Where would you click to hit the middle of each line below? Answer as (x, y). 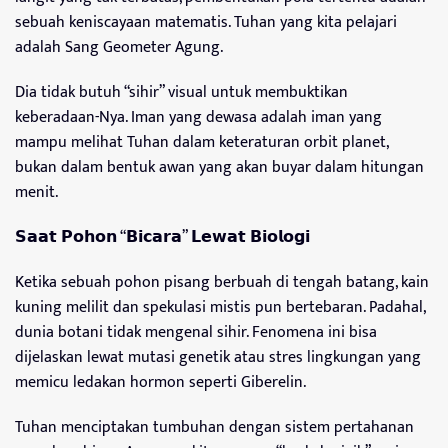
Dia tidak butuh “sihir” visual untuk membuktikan (181, 93)
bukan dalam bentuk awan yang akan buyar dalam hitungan (219, 168)
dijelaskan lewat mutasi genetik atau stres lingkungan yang (218, 358)
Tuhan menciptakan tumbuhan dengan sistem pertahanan (214, 428)
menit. (36, 193)
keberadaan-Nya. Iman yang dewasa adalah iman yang (198, 118)
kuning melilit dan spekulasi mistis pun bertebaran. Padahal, (220, 308)
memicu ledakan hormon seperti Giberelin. (160, 383)
